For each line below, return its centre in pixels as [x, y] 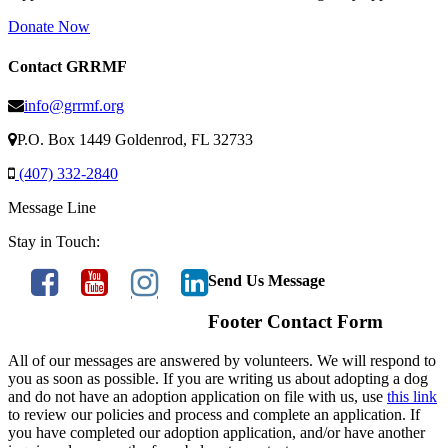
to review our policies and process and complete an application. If [214, 415]
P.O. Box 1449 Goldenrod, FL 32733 [135, 139]
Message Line [52, 207]
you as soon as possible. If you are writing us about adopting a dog [218, 379]
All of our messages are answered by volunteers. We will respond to [222, 361]
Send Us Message [266, 281]
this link [412, 397]
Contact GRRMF [67, 66]
